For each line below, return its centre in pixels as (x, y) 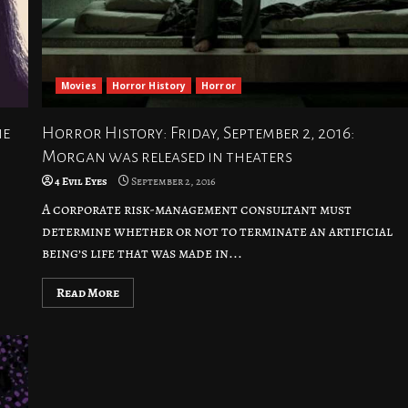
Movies (79, 86)
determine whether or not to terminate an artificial (218, 231)
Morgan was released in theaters (168, 157)
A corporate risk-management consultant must (197, 209)
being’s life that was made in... (143, 253)
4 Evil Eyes (82, 181)
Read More (88, 293)
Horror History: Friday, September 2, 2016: (199, 133)
